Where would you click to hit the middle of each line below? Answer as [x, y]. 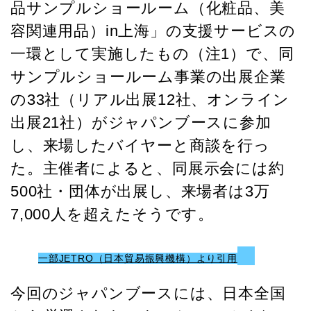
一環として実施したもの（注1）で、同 [152, 53]
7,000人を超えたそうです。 [112, 214]
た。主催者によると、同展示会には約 [148, 168]
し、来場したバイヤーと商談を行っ [140, 145]
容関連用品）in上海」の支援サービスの [153, 31]
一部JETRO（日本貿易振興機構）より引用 [138, 258]
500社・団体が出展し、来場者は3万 [140, 191]
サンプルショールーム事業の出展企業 [148, 76]
